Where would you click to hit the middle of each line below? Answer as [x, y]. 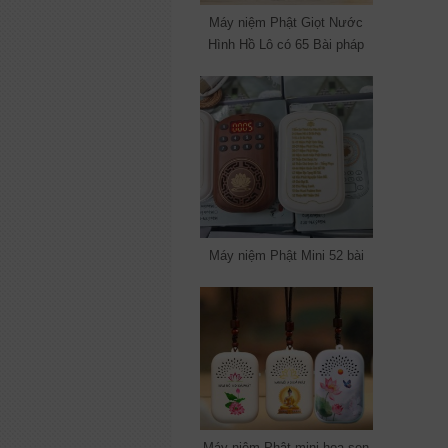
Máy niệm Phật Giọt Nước [286, 22]
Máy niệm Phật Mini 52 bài [286, 255]
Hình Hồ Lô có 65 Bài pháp [286, 44]
